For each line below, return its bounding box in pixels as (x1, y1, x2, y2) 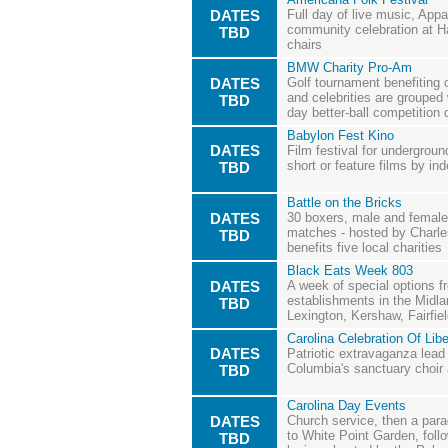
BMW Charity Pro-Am (287, 60, 412, 76)
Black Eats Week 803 (287, 263, 413, 279)
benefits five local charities (287, 240, 442, 256)
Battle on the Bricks (287, 195, 402, 211)
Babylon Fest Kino (287, 128, 394, 144)
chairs (287, 37, 322, 53)
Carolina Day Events (287, 398, 406, 414)
